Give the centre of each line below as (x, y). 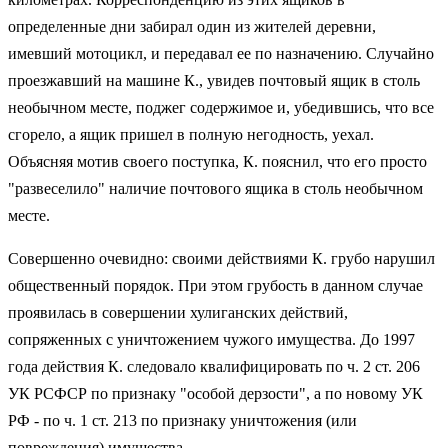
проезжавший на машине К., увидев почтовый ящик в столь (214, 80)
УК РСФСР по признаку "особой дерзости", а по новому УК (215, 393)
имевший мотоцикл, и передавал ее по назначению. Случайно (221, 53)
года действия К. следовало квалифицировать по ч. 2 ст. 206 (214, 366)
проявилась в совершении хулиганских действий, (178, 312)
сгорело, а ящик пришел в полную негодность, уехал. (191, 134)
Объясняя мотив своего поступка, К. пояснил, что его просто (217, 161)
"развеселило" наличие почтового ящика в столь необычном (215, 188)
